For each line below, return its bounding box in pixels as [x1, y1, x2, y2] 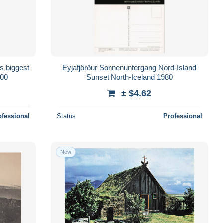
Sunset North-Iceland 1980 [86, 72, 173, 81]
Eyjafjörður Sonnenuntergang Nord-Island [62, 63, 197, 72]
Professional [163, 112, 202, 120]
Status [56, 112, 76, 120]
